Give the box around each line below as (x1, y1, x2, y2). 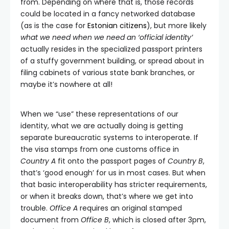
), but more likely (147, 20, 207, 31)
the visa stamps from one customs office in (20, 144, 179, 155)
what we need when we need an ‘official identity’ (20, 32, 193, 43)
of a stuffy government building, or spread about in (20, 56, 204, 66)
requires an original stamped (78, 203, 182, 214)
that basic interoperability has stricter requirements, (20, 179, 207, 190)
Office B (81, 215, 109, 225)
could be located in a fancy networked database (20, 9, 195, 19)
